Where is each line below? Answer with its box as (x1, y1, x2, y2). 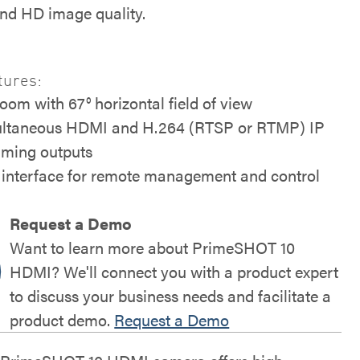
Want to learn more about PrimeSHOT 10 (10, 235, 296, 259)
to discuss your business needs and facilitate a (10, 284, 332, 307)
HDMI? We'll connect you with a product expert (10, 260, 339, 283)
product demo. (10, 308, 115, 331)
